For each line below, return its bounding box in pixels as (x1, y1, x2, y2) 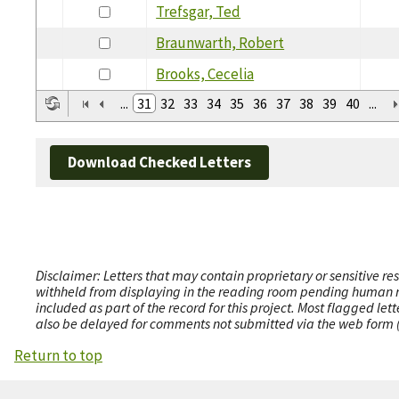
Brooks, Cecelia (156, 63, 255, 84)
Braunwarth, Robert (156, 32, 285, 53)
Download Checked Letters (68, 152, 251, 173)
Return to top (14, 346, 102, 366)
